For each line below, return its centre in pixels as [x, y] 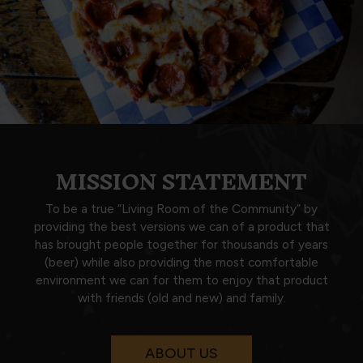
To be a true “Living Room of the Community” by [181, 209]
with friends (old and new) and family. [181, 298]
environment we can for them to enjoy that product [181, 280]
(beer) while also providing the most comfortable [181, 262]
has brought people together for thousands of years [181, 244]
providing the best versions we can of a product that [181, 226]
